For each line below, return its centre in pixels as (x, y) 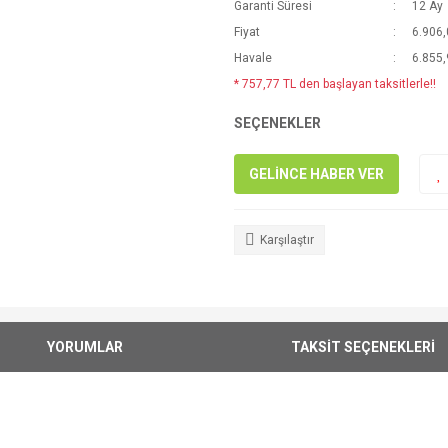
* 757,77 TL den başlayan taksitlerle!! (335, 84)
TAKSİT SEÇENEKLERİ (362, 346)
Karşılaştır (287, 240)
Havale (253, 58)
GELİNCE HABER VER (316, 173)
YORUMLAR (85, 346)
